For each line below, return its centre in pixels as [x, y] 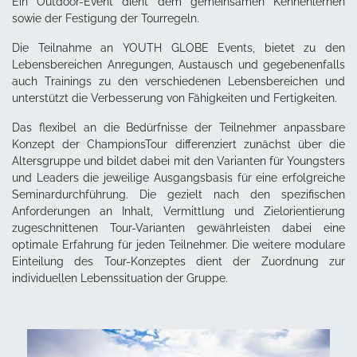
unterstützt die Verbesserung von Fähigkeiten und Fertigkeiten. [175, 98]
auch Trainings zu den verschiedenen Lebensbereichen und [178, 81]
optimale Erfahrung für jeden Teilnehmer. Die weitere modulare [178, 244]
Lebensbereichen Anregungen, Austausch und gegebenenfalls [178, 64]
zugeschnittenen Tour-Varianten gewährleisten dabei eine [178, 228]
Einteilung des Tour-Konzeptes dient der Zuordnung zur [178, 261]
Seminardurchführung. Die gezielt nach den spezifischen [178, 194]
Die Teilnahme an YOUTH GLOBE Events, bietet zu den [178, 47]
